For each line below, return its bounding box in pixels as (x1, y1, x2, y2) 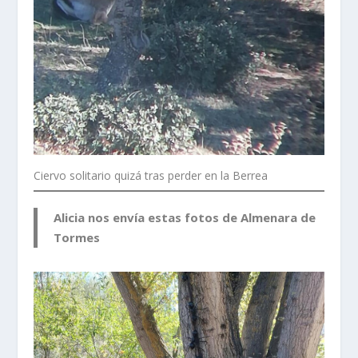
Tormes (54, 229, 101, 245)
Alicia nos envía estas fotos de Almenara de (54, 209, 316, 225)
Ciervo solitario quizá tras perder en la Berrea (34, 167, 268, 183)
